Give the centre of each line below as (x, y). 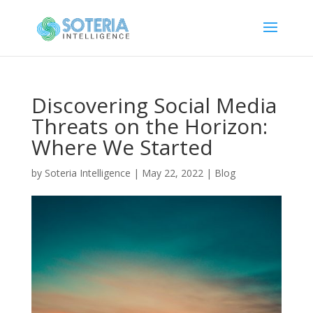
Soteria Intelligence (87, 173)
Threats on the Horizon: (149, 126)
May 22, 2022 (172, 173)
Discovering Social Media (154, 105)
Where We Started (122, 147)
